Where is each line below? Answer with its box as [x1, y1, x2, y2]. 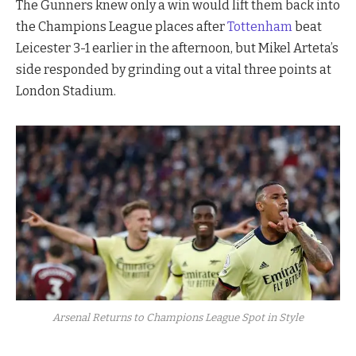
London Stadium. [16, 83, 116, 99]
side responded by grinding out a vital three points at [16, 62, 331, 78]
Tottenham [227, 19, 292, 35]
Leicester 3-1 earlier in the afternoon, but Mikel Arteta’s [16, 41, 339, 56]
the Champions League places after [16, 19, 227, 35]
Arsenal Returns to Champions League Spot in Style [52, 311, 304, 324]
